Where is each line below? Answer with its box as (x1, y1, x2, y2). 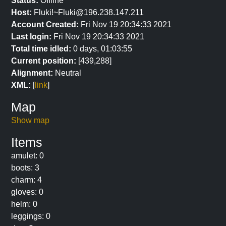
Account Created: (11, 20, 79, 29)
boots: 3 (11, 163, 39, 172)
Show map (11, 116, 49, 125)
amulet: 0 (11, 151, 44, 160)
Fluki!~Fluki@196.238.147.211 (32, 8, 144, 17)
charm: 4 (11, 176, 42, 184)
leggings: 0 (11, 212, 50, 220)
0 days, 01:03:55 (71, 44, 132, 53)
